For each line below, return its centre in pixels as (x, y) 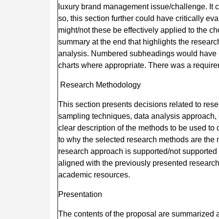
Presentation (80, 194)
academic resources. (94, 175)
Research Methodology (99, 85)
